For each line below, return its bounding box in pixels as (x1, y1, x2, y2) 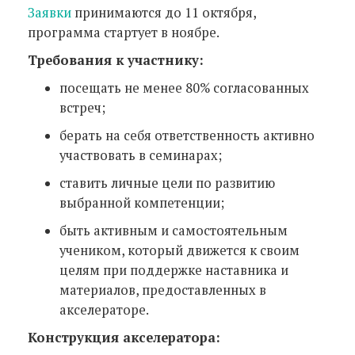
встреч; (59, 99, 105, 116)
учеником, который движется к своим (59, 242, 300, 259)
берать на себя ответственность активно (59, 127, 315, 144)
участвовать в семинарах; (59, 147, 222, 164)
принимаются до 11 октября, (71, 4, 256, 21)
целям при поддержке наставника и (59, 261, 288, 279)
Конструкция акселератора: (28, 329, 220, 346)
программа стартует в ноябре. (28, 24, 219, 41)
